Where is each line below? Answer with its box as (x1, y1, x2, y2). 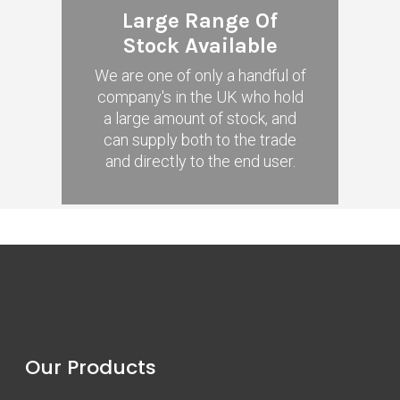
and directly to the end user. (104, 152, 296, 171)
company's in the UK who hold (96, 87, 304, 107)
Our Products (25, 354, 156, 382)
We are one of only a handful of (94, 66, 306, 86)
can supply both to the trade (104, 130, 296, 150)
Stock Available (122, 33, 278, 59)
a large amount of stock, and (104, 109, 296, 129)
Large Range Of (122, 8, 278, 34)
